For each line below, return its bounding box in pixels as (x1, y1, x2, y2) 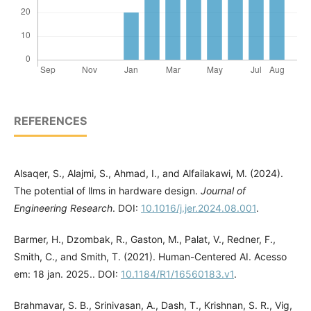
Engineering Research (14, 202, 112, 215)
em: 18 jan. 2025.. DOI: (14, 268, 121, 280)
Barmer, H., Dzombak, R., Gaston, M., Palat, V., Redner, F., (14, 233, 276, 246)
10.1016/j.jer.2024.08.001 (141, 202, 256, 215)
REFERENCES (14, 114, 87, 128)
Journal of (201, 185, 246, 197)
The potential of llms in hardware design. (14, 185, 201, 197)
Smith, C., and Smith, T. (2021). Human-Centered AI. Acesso (14, 251, 287, 263)
